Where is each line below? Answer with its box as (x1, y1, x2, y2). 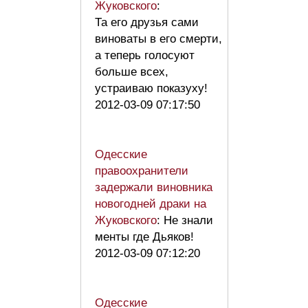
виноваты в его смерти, (95, 32, 222, 46)
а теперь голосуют (95, 49, 195, 63)
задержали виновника (95, 181, 212, 195)
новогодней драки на (95, 197, 206, 211)
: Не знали (157, 214, 213, 228)
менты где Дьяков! (95, 230, 194, 244)
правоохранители (95, 164, 188, 178)
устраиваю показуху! (95, 82, 214, 96)
